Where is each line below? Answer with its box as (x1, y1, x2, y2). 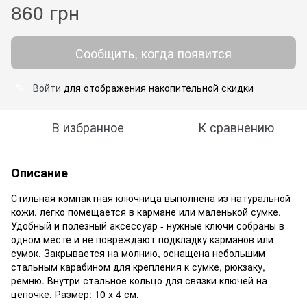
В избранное (51, 117, 124, 136)
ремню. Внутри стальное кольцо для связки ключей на (11, 273, 267, 287)
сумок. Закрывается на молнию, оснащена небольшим (11, 245, 265, 260)
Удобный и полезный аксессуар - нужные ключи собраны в (11, 218, 284, 232)
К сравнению (197, 117, 274, 136)
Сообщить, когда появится (75, 43, 232, 62)
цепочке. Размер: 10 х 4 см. (11, 286, 139, 301)
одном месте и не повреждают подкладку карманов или (11, 232, 273, 246)
